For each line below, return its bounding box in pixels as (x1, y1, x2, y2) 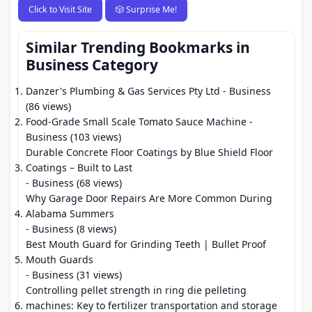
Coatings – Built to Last (26, 161, 132, 174)
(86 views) (26, 100, 71, 113)
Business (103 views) (26, 130, 121, 143)
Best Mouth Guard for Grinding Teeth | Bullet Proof (26, 237, 266, 251)
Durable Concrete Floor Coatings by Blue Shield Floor (26, 146, 273, 159)
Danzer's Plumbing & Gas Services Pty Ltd (26, 84, 220, 97)
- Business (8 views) (26, 222, 116, 235)
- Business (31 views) (26, 268, 122, 281)
